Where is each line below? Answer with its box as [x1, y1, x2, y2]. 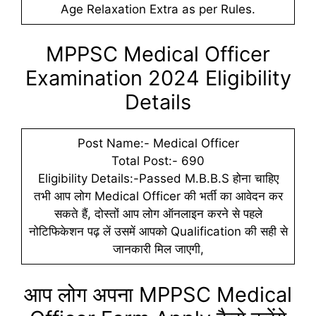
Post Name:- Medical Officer [77, 136, 239, 150]
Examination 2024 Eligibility [25, 66, 291, 90]
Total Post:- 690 [111, 154, 205, 168]
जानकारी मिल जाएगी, [112, 242, 204, 256]
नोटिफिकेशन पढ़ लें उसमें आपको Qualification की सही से [28, 224, 288, 238]
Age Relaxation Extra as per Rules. [61, 1, 255, 16]
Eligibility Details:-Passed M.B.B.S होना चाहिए [37, 171, 279, 186]
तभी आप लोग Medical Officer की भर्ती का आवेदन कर [33, 189, 283, 203]
